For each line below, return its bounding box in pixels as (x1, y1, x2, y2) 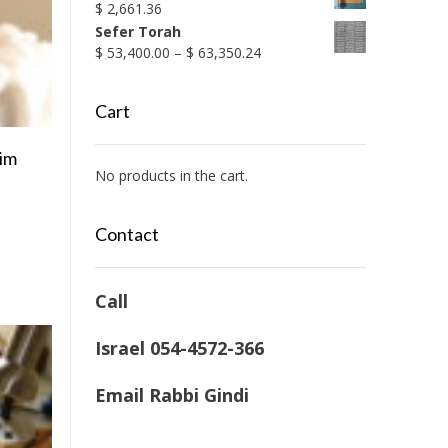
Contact (94, 223, 159, 245)
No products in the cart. (94, 166, 248, 185)
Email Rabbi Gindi (94, 383, 249, 407)
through (259, 105, 311, 124)
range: (259, 63, 300, 82)
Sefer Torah (94, 22, 181, 41)
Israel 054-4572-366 (94, 336, 264, 360)
